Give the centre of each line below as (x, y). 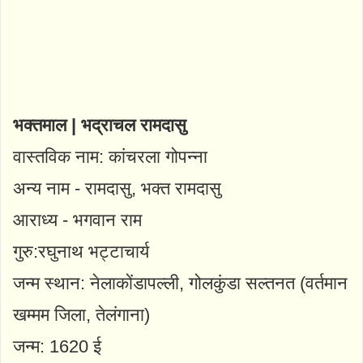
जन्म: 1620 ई (57, 347)
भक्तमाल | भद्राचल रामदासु (100, 126)
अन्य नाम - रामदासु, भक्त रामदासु (117, 189)
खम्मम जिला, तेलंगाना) (81, 315)
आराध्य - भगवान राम (77, 220)
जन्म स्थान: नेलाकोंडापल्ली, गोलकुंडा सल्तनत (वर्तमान (180, 284)
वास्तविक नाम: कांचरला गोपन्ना (110, 157)
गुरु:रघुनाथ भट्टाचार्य (81, 252)
